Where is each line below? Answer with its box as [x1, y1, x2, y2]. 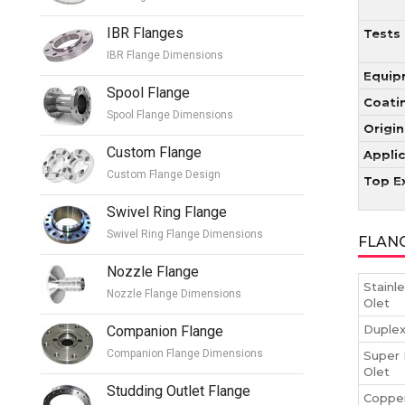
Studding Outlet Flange [107, 381, 250, 400]
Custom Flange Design [107, 167, 221, 181]
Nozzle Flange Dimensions [107, 287, 241, 300]
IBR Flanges [107, 24, 184, 42]
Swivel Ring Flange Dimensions [107, 227, 263, 240]
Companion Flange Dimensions [107, 346, 263, 360]
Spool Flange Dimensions [107, 108, 233, 121]
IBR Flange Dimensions [107, 48, 223, 61]
